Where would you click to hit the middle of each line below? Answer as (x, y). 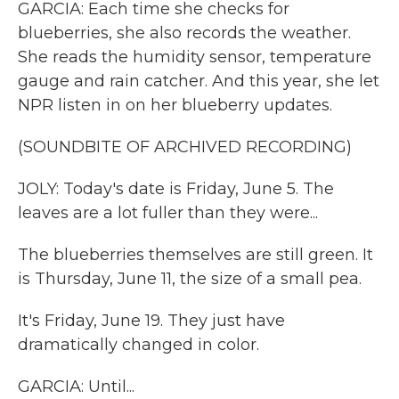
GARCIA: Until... (76, 387)
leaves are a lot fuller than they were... (168, 213)
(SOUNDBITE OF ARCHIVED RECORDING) (185, 147)
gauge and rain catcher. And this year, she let (199, 81)
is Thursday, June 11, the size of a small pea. (190, 279)
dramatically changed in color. (138, 345)
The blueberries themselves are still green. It (195, 255)
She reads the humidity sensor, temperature (195, 57)
